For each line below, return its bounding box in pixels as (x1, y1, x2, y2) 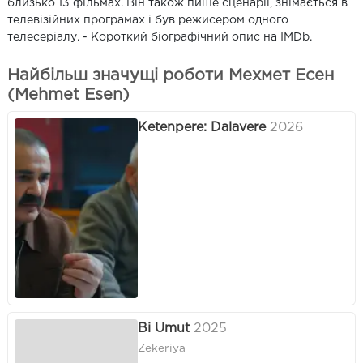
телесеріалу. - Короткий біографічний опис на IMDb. (7, 32, 312, 42)
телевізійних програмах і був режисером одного (7, 15, 288, 25)
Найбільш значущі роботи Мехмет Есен (7, 67, 334, 83)
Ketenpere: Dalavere (138, 121, 266, 134)
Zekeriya (138, 343, 186, 353)
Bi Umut (138, 322, 190, 335)
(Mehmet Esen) (7, 87, 130, 102)
